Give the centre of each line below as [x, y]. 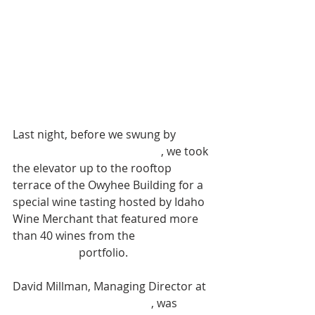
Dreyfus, [161, 236]
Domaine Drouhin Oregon [82, 303]
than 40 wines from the [75, 236]
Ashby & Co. [44, 253]
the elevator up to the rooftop [94, 168]
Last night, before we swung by [96, 135]
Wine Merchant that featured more [107, 219]
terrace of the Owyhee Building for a [109, 185]
